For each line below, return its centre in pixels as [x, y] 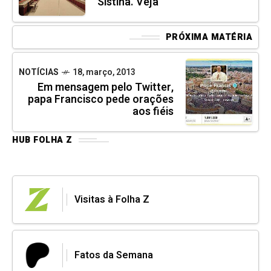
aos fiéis [153, 112]
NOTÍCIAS [39, 73]
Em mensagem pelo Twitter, [106, 88]
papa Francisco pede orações [101, 100]
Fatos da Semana [114, 256]
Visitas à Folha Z [112, 200]
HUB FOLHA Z [42, 140]
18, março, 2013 [104, 73]
